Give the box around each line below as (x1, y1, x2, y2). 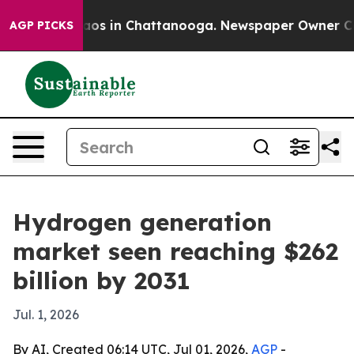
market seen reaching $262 (13, 236, 338, 266)
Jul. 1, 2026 (13, 307, 79, 322)
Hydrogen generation (13, 207, 272, 237)
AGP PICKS (9, 18, 73, 32)
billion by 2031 (13, 265, 190, 296)
